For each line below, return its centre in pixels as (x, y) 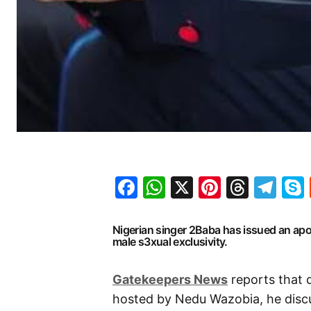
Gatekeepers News (170, 279)
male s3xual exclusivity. (170, 241)
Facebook (189, 187)
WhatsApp (220, 187)
